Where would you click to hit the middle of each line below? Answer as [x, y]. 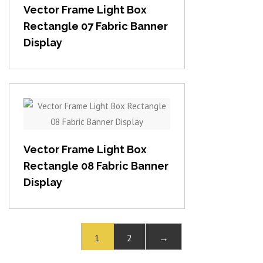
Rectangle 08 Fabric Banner [96, 166]
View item [97, 126]
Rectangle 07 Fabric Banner [96, 26]
